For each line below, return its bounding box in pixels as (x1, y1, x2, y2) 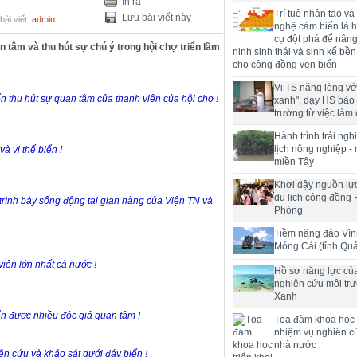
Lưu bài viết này (122, 12, 191, 23)
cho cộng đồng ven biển (233, 59, 337, 70)
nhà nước (274, 339, 316, 351)
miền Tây (274, 156, 314, 167)
